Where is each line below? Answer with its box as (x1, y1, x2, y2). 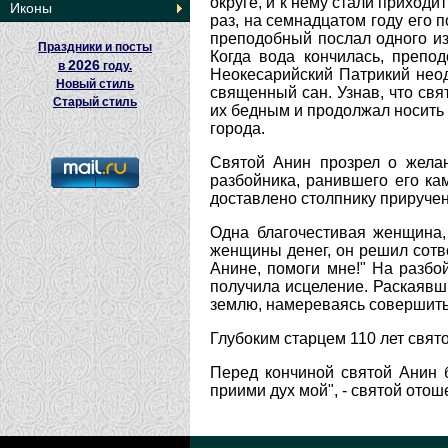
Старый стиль (53, 95, 137, 109)
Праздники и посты (38, 40, 152, 54)
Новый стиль (56, 77, 134, 91)
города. (210, 120, 265, 137)
